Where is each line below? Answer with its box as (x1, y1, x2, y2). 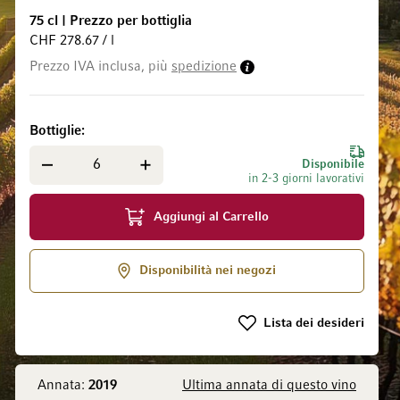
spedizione (171, 61, 237, 73)
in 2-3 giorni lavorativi (248, 173, 364, 185)
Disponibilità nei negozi (139, 265, 276, 277)
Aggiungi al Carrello (154, 211, 269, 223)
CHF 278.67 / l (29, 35, 114, 47)
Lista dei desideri (263, 317, 364, 329)
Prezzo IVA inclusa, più (29, 61, 168, 73)
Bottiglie (29, 125, 81, 137)
